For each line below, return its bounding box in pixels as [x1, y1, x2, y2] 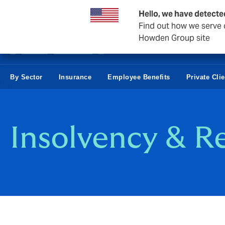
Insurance [58, 73, 91, 81]
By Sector [10, 73, 43, 81]
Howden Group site [139, 33, 210, 43]
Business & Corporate [10, 8, 84, 17]
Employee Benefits [107, 73, 170, 81]
